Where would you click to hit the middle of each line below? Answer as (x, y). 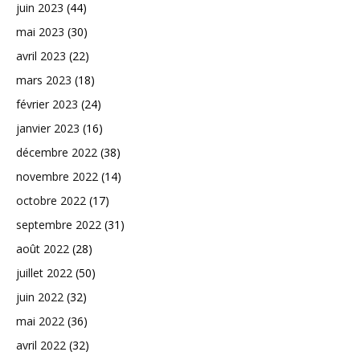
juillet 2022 (44, 273)
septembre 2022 (59, 225)
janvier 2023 (48, 128)
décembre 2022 (57, 152)
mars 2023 (44, 80)
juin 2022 (40, 297)
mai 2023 (40, 32)
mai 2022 (40, 321)
